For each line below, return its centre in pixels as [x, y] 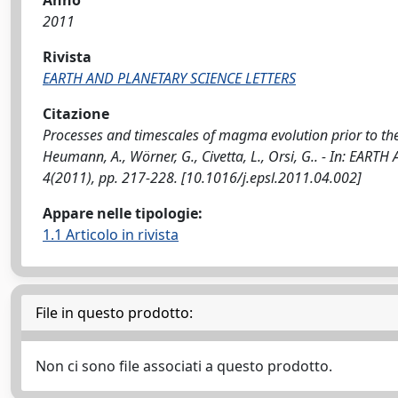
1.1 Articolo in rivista [111, 235]
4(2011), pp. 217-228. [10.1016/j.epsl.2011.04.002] [202, 178]
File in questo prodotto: [114, 313]
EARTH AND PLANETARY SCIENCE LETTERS [169, 78]
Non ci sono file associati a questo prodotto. [184, 366]
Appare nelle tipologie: [123, 213]
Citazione [76, 114]
